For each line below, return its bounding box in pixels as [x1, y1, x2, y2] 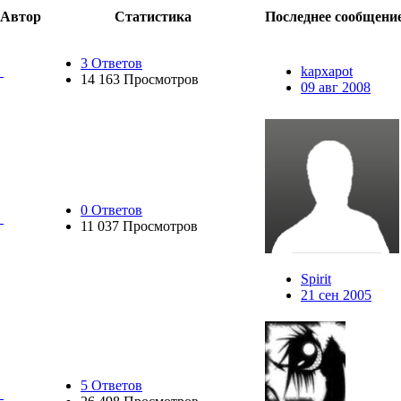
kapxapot [301, 64, 353, 80]
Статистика [115, 9, 192, 25]
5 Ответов [81, 378, 142, 394]
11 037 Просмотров [81, 218, 198, 235]
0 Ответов [81, 202, 142, 218]
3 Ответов [81, 55, 142, 72]
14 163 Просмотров [81, 72, 199, 88]
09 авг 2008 [301, 80, 371, 96]
